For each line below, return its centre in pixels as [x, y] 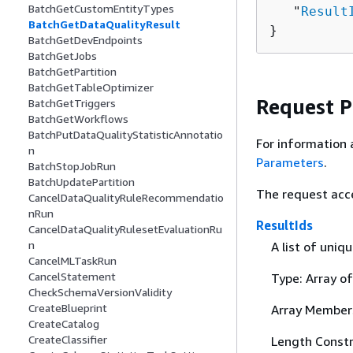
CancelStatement [72, 277]
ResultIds [284, 225]
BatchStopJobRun [72, 166]
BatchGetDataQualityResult [104, 24]
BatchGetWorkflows [78, 119]
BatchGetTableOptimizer [91, 87]
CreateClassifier [68, 340]
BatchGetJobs [63, 56]
